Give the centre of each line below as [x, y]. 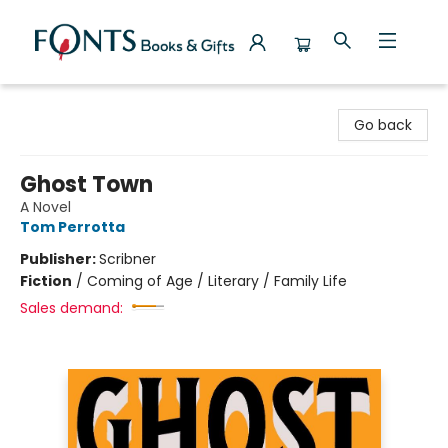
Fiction [46, 281]
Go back [383, 125]
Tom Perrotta [72, 227]
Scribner [127, 259]
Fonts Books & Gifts [82, 103]
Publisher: [59, 259]
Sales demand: [71, 308]
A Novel [45, 207]
